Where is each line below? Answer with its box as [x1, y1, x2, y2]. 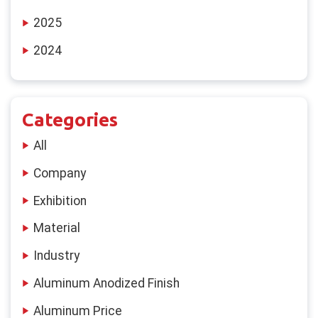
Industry [33, 248, 79, 263]
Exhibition [33, 193, 87, 208]
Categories [22, 109, 118, 131]
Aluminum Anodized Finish [33, 276, 180, 291]
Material [33, 221, 80, 236]
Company [33, 165, 86, 180]
